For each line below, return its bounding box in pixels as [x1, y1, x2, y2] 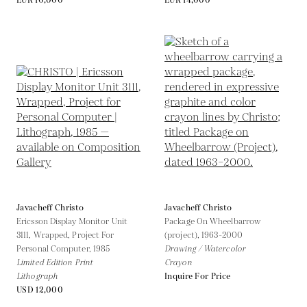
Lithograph [16, 270, 58, 282]
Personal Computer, [16, 243, 93, 255]
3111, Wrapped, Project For [16, 229, 114, 241]
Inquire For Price [164, 270, 231, 282]
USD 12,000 [16, 284, 63, 296]
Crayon [164, 256, 192, 269]
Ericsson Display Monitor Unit [16, 215, 127, 228]
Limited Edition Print [16, 256, 93, 269]
